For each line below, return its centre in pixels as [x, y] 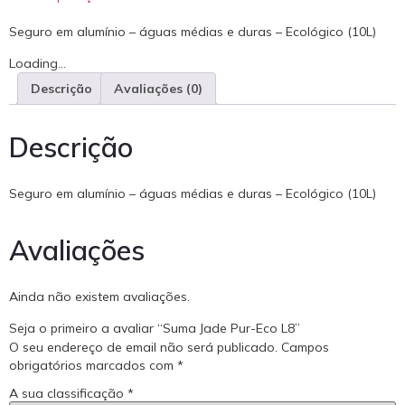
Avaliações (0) [158, 88]
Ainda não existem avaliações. [99, 297]
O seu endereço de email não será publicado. [143, 347]
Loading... [38, 63]
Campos [305, 347]
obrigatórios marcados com [93, 365]
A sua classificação [68, 394]
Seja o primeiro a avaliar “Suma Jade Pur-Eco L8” [155, 328]
